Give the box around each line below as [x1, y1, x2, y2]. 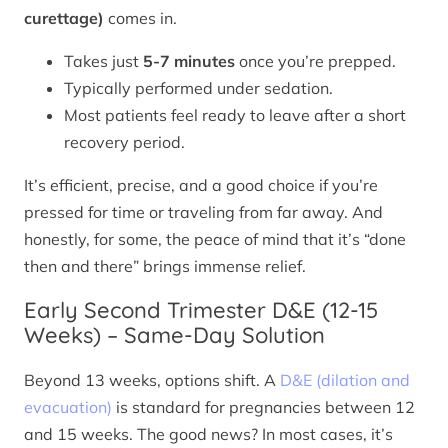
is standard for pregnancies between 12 [112, 396, 415, 417]
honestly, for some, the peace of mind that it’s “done [24, 229, 406, 250]
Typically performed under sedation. [64, 78, 333, 99]
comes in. [104, 8, 177, 29]
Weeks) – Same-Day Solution [24, 321, 325, 350]
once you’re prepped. [235, 51, 396, 72]
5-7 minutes [143, 51, 235, 72]
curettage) [24, 8, 104, 29]
